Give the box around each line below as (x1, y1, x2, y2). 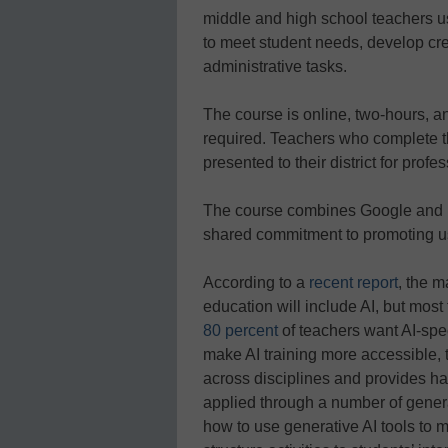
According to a (203, 274, 309, 292)
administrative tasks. (203, 58, 347, 76)
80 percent (203, 322, 278, 340)
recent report (309, 274, 398, 292)
